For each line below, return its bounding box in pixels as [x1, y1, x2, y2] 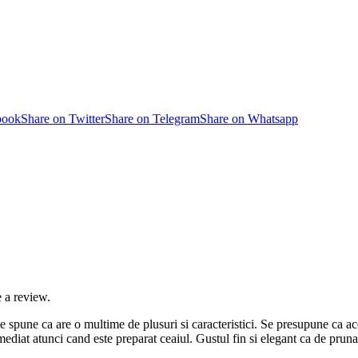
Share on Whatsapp [200, 111, 298, 125]
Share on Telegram [105, 111, 200, 125]
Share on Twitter [21, 111, 105, 125]
